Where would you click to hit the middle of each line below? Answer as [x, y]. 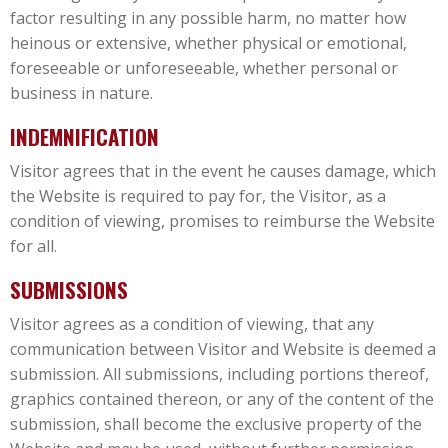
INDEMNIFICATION [84, 136]
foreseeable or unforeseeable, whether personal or [204, 67]
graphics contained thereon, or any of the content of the [222, 398]
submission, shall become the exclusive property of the [216, 423]
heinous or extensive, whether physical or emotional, [208, 42]
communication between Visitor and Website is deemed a [223, 348]
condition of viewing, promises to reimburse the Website [222, 220]
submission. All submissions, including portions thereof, [219, 373]
